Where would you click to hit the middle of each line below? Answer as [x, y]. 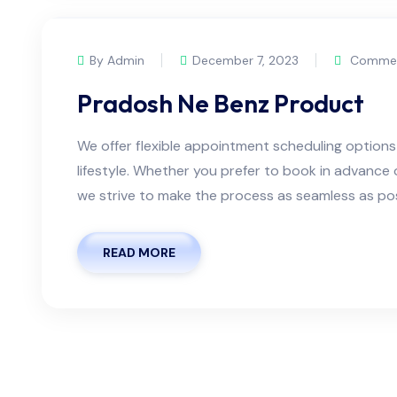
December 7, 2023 [245, 61]
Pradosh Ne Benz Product [221, 104]
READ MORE [139, 253]
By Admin [117, 61]
